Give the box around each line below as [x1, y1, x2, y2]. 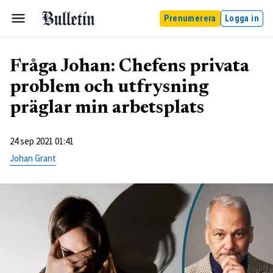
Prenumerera [164, 13, 216, 23]
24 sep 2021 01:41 [10, 135, 74, 147]
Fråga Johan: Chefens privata [10, 58, 249, 76]
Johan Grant [10, 152, 56, 164]
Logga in [224, 13, 259, 23]
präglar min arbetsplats [10, 99, 204, 118]
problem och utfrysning [10, 79, 208, 97]
